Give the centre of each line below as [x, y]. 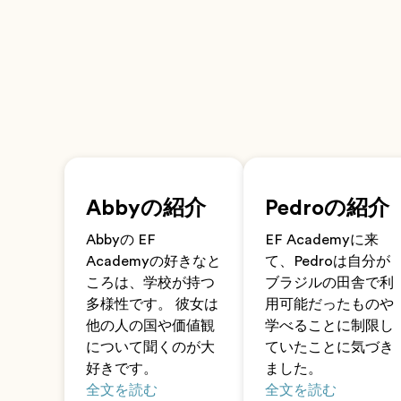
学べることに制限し [329, 326]
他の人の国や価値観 [150, 326]
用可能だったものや [329, 304]
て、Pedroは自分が [328, 261]
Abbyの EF [121, 240]
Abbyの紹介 [146, 208]
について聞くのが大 [150, 347]
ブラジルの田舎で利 [329, 283]
